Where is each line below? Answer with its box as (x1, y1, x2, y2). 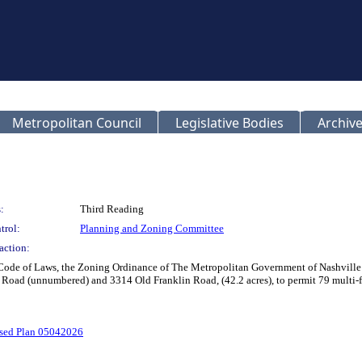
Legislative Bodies (175, 114, 284, 132)
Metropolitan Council (12, 114, 141, 132)
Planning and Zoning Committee (80, 222, 224, 234)
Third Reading (80, 203, 144, 215)
